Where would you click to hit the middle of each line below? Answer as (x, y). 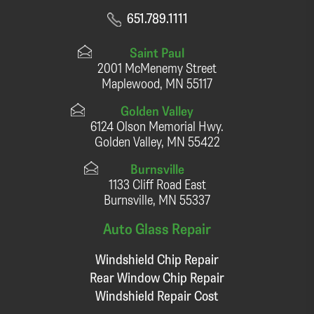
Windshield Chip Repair (157, 259)
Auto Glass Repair (157, 228)
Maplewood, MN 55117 (157, 83)
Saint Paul (157, 53)
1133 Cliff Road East (157, 184)
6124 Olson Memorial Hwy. (157, 126)
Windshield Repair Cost (157, 296)
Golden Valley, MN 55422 (157, 142)
